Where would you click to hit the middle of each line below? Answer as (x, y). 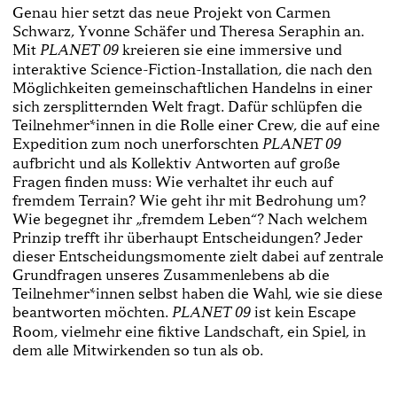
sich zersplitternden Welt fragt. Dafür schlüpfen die (187, 105)
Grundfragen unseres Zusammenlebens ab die (171, 274)
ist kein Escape (304, 311)
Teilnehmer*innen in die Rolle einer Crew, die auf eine (196, 124)
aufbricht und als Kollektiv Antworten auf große (176, 162)
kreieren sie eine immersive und (230, 49)
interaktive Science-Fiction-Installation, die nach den (192, 68)
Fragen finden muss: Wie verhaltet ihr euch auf (173, 181)
